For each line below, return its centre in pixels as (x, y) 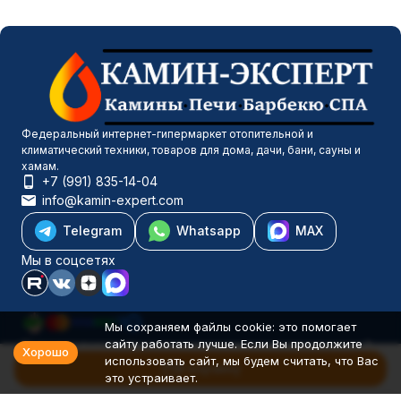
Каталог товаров (79, 345)
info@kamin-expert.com (113, 200)
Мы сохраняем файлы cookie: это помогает (230, 327)
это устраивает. (151, 378)
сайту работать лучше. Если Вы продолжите (234, 344)
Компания (55, 367)
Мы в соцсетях (68, 260)
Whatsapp (209, 230)
